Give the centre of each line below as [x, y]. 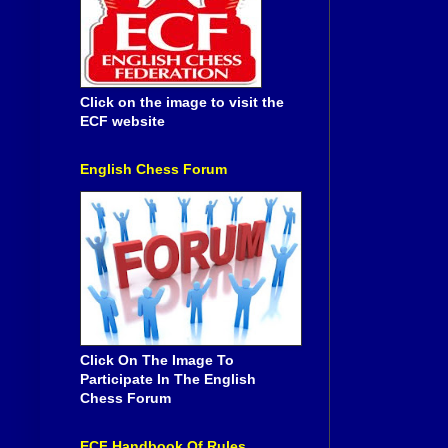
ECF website [122, 121]
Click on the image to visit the [182, 102]
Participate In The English [168, 379]
